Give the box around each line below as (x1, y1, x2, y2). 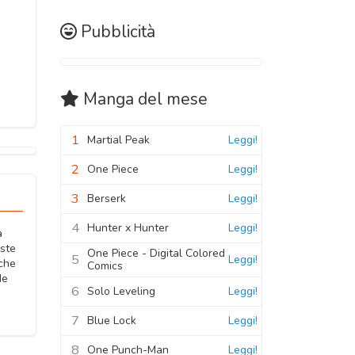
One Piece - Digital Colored (87, 245, 225, 261)
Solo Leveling (87, 283, 155, 299)
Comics (87, 258, 123, 273)
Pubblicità (81, 20, 155, 43)
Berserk (87, 190, 126, 206)
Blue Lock (87, 312, 136, 328)
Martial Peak (87, 132, 150, 147)
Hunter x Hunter (87, 219, 169, 235)
